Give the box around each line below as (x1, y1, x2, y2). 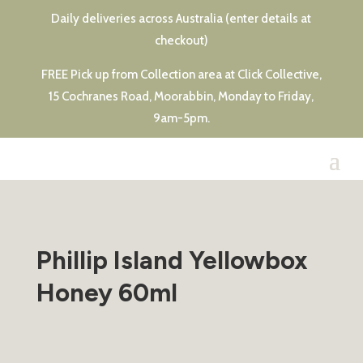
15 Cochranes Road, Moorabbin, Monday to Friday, (49, 89, 314, 104)
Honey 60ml (36, 278, 177, 308)
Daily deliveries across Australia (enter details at (51, 11, 312, 26)
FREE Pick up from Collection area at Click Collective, (41, 67, 322, 82)
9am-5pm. (152, 111, 210, 126)
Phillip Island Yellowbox (36, 246, 308, 275)
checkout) (154, 33, 208, 48)
